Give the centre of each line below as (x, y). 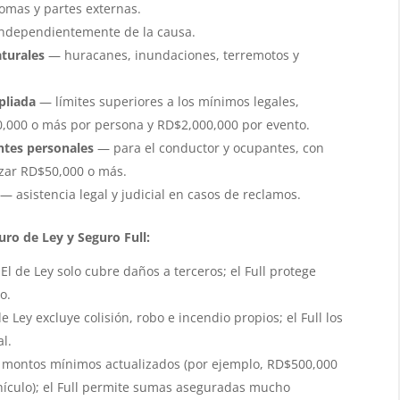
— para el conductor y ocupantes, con (208, 147)
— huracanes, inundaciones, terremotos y (171, 54)
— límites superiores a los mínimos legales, (167, 101)
